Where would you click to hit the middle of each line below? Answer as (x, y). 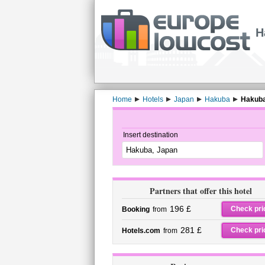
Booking (135, 209)
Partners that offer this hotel (201, 191)
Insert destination (150, 135)
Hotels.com (141, 231)
